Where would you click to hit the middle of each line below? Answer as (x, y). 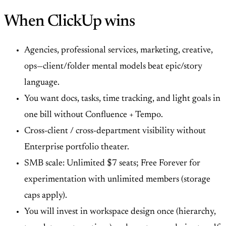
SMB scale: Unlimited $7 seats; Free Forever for (112, 163)
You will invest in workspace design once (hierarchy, (120, 212)
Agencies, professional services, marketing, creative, (119, 50)
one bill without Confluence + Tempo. (94, 115)
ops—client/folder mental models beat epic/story (113, 66)
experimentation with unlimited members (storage (117, 179)
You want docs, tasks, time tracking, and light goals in (122, 99)
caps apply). (46, 195)
